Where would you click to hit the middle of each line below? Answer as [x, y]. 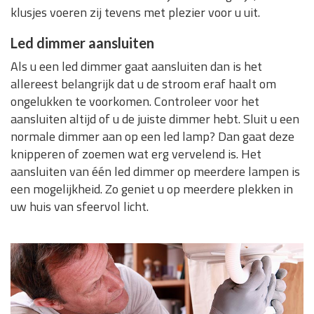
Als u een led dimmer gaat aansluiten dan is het [136, 66]
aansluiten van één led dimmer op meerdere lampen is [155, 171]
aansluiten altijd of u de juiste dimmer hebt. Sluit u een [155, 118]
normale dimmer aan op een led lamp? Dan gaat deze [152, 136]
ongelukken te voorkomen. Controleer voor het [135, 101]
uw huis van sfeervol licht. [80, 206]
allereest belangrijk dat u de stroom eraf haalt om [143, 83]
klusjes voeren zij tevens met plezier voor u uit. [135, 12]
